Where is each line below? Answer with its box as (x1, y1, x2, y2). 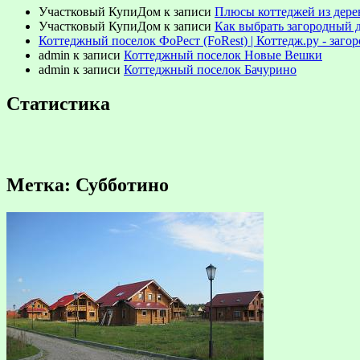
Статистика (6, 92, 110, 114)
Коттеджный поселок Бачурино (124, 62, 297, 76)
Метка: (6, 174, 76, 196)
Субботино (76, 174, 169, 196)
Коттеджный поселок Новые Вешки (124, 47, 322, 62)
